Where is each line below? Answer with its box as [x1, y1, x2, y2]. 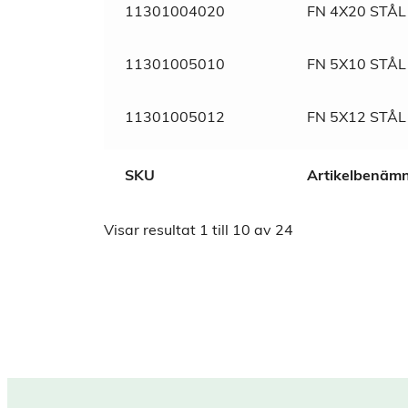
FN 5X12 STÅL [306, 110, 406, 126]
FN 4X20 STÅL [306, 5, 406, 20]
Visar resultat [104, 224, 199, 240]
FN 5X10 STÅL [306, 57, 406, 73]
